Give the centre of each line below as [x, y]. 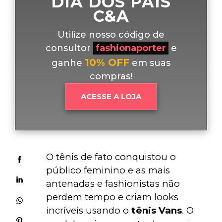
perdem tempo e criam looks [113, 197]
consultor [69, 48]
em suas [150, 63]
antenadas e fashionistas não [114, 183]
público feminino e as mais [109, 170]
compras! [111, 76]
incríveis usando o [88, 210]
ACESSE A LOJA [111, 96]
